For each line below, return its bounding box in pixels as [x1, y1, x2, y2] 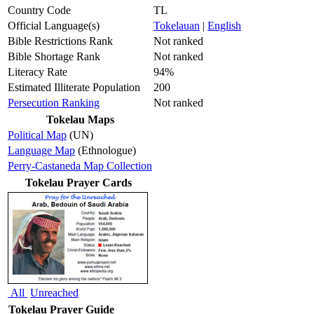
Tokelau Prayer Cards [25, 177, 132, 189]
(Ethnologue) [75, 144, 136, 157]
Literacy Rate [8, 66, 67, 78]
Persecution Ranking [8, 97, 100, 109]
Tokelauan [153, 20, 200, 32]
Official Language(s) [8, 20, 100, 32]
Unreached [30, 287, 78, 299]
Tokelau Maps [46, 114, 114, 126]
